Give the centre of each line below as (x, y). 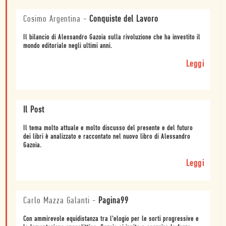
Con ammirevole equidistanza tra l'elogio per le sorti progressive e (111, 219)
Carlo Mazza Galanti (56, 201)
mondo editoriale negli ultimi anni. (68, 46)
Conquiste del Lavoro (124, 19)
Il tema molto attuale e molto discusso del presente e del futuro (108, 128)
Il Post (34, 110)
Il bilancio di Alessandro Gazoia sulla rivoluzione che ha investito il (112, 37)
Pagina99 (114, 201)
